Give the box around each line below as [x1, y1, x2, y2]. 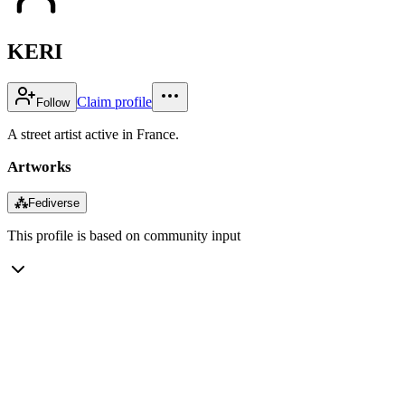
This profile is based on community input [7, 227, 240, 243]
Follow [36, 95, 70, 109]
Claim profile [77, 93, 152, 109]
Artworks [7, 157, 71, 175]
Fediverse [28, 195, 80, 210]
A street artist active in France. [7, 126, 179, 142]
